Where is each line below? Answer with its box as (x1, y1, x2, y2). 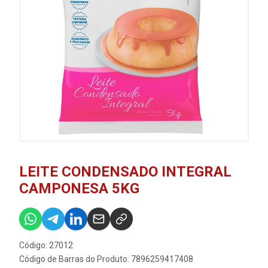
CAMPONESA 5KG (19, 180, 139, 197)
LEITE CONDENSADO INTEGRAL (19, 163, 232, 180)
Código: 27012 (19, 240, 73, 250)
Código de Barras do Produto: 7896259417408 (19, 254, 193, 264)
